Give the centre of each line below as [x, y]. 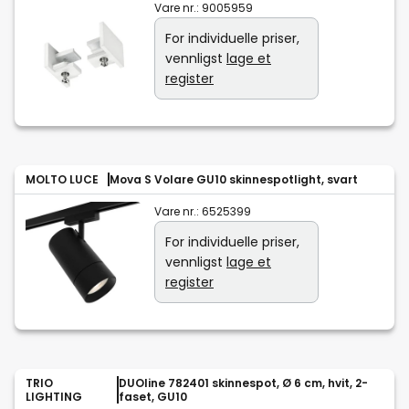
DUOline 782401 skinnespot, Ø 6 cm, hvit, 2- [243, 383]
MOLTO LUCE [62, 180]
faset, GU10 [153, 397]
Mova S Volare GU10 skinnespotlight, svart [234, 180]
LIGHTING [54, 397]
